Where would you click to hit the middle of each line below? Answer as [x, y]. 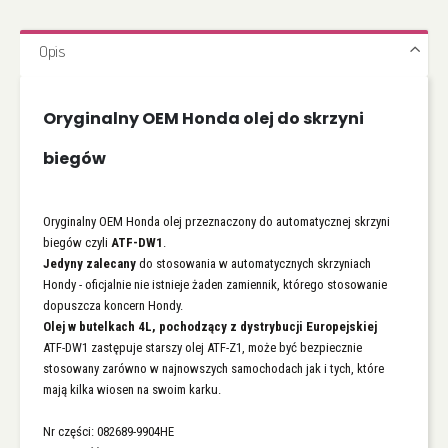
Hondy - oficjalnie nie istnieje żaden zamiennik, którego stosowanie [215, 284]
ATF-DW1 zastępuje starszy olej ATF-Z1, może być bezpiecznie [202, 347]
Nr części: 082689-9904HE [108, 431]
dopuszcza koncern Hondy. [113, 305]
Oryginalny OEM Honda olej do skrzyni [203, 118]
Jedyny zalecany [89, 263]
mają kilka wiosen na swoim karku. [132, 389]
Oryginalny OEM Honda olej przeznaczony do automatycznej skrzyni [216, 221]
